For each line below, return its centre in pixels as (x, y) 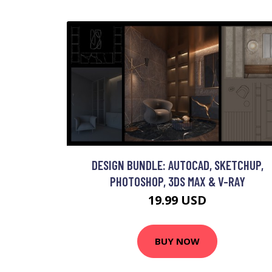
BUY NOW (177, 241)
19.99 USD (177, 200)
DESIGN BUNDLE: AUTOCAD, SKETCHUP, (177, 165)
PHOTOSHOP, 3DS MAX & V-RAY (177, 181)
